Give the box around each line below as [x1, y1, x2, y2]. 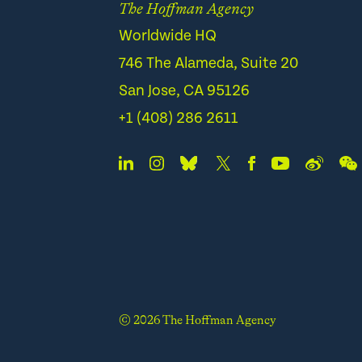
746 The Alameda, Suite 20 [119, 54, 298, 72]
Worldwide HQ [119, 27, 217, 44]
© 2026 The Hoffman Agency [119, 313, 276, 327]
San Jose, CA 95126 [119, 82, 250, 99]
